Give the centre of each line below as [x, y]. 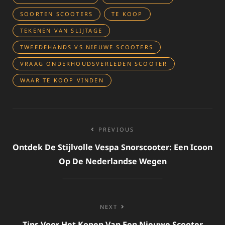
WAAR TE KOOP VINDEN [62, 80]
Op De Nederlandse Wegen [113, 161]
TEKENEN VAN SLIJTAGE [61, 30]
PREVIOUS [116, 129]
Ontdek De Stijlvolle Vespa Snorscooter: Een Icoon [113, 147]
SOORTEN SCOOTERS [57, 14]
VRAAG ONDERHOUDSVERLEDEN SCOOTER [94, 63]
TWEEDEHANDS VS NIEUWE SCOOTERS [87, 47]
